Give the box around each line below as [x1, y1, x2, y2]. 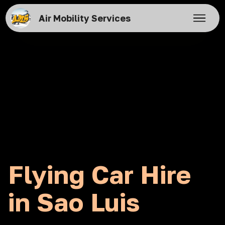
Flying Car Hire [8, 159, 191, 189]
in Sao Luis [8, 187, 140, 217]
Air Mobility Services [38, 13, 131, 24]
